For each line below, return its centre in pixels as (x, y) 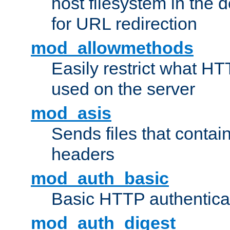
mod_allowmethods (112, 48)
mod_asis (71, 113)
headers (83, 154)
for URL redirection (124, 24)
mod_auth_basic (100, 178)
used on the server (123, 89)
